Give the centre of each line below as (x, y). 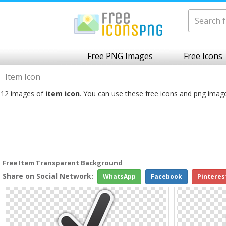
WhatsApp (119, 176)
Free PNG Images (120, 56)
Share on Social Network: (48, 176)
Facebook (166, 176)
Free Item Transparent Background (63, 163)
